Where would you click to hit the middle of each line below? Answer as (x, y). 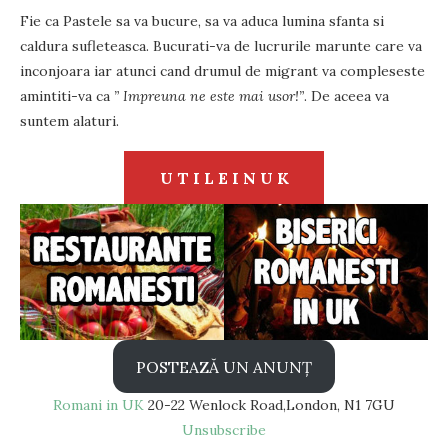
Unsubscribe (224, 430)
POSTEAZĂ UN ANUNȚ (224, 366)
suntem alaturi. (69, 121)
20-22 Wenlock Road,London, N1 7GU (269, 405)
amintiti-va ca (67, 96)
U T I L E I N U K (224, 177)
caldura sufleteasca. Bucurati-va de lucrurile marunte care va (221, 46)
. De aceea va (346, 96)
